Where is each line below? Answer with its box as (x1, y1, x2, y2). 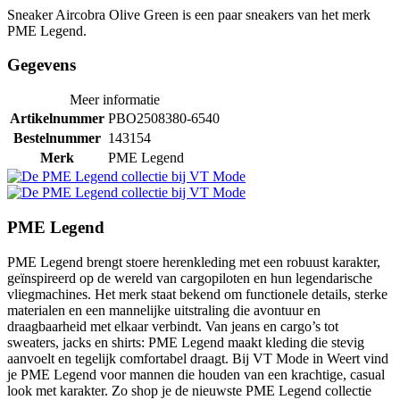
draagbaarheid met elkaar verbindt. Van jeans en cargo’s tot (7, 318, 338, 334)
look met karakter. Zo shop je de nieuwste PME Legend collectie (7, 382, 371, 398)
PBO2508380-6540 (108, 111, 220, 127)
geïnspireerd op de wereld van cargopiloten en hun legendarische (7, 270, 372, 286)
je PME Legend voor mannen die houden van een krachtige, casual (7, 366, 385, 382)
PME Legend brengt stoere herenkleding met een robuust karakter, (7, 254, 380, 270)
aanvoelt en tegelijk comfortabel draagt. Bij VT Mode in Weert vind (7, 350, 388, 366)
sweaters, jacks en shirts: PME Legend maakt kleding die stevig (7, 334, 364, 350)
